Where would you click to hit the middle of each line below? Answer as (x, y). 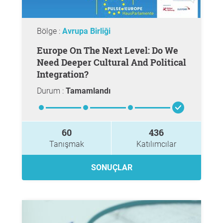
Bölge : (50, 31)
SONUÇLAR (111, 167)
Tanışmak (66, 144)
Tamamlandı (88, 91)
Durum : (51, 91)
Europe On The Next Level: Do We (40, 50)
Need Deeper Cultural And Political (111, 62)
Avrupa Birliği (86, 31)
